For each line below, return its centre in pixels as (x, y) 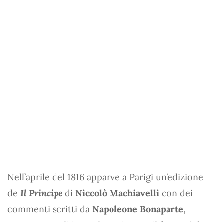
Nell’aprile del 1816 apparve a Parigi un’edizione (105, 177)
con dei (176, 193)
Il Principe (41, 193)
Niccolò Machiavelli (117, 193)
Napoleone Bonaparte (138, 209)
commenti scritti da (50, 209)
